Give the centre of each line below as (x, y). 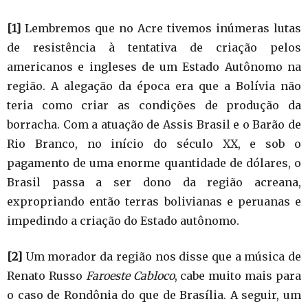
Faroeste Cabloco (130, 276)
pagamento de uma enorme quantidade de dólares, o (154, 163)
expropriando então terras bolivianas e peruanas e (154, 202)
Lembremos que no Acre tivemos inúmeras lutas (161, 29)
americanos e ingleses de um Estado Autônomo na (154, 67)
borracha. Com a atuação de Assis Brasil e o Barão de (154, 125)
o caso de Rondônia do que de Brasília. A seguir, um (154, 295)
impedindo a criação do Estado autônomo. (123, 221)
